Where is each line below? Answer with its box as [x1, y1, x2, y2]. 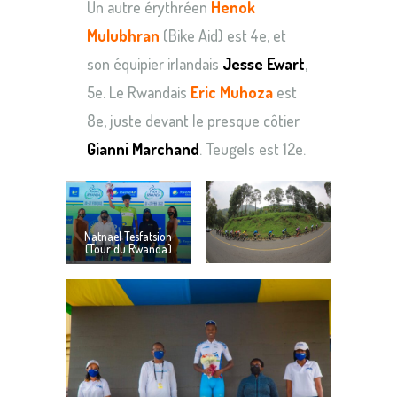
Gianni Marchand [87, 138, 199, 159]
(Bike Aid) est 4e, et [160, 25, 286, 45]
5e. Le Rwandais [87, 82, 191, 102]
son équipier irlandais [87, 53, 222, 74]
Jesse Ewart [222, 53, 305, 74]
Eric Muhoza [191, 82, 273, 102]
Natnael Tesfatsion [84, 228, 172, 244]
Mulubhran [87, 25, 160, 45]
